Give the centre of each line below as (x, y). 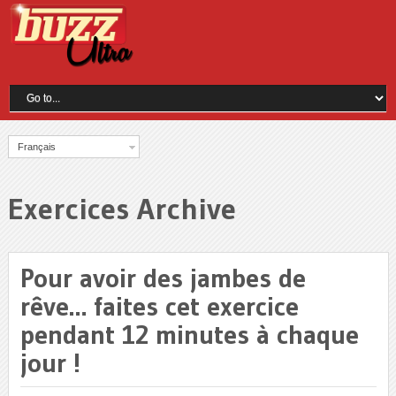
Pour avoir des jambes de (163, 278)
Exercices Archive (122, 208)
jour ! (50, 362)
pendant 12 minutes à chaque (189, 334)
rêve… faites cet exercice (159, 306)
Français (36, 146)
